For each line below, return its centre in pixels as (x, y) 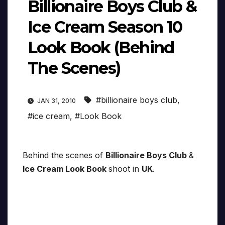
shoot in (125, 169)
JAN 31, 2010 (57, 101)
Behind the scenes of (64, 155)
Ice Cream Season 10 (105, 27)
